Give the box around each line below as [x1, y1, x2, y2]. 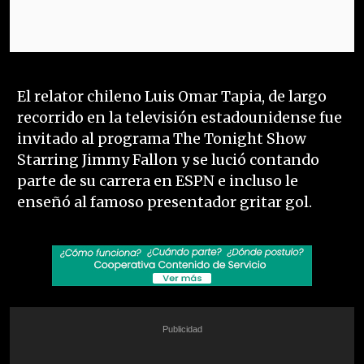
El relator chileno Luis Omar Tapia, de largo [16, 88, 327, 106]
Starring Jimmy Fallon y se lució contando [16, 151, 319, 170]
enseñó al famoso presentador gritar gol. [16, 193, 312, 212]
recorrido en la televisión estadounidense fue [16, 109, 342, 128]
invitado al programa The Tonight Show [16, 130, 306, 149]
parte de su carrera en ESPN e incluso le [16, 172, 298, 191]
